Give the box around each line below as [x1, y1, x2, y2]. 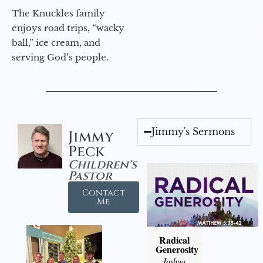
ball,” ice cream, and [12, 37, 100, 49]
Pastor [68, 168, 112, 184]
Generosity [155, 242, 198, 256]
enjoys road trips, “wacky [12, 22, 124, 34]
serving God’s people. [12, 52, 109, 63]
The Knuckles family [12, 8, 105, 19]
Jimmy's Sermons [151, 126, 235, 138]
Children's [68, 157, 137, 173]
